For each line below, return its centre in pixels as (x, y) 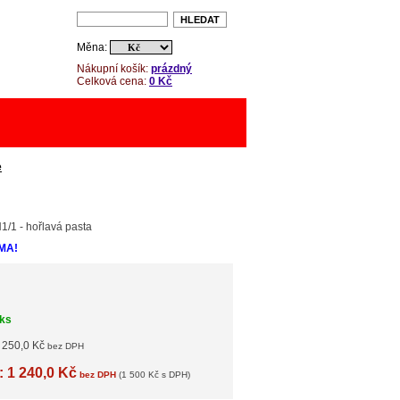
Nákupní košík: (114, 69)
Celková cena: (113, 81)
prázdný (171, 69)
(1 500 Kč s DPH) (153, 375)
